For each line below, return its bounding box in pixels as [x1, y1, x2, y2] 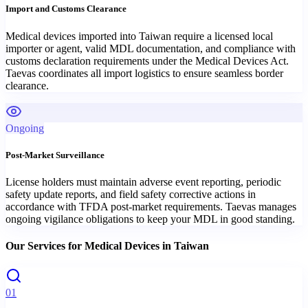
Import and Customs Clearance [5, 3, 126, 14]
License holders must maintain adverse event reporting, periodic [5, 175, 281, 188]
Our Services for [5, 240, 85, 252]
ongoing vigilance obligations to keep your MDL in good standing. [5, 212, 295, 225]
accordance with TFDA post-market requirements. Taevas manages [5, 200, 296, 212]
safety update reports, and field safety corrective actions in [5, 188, 256, 200]
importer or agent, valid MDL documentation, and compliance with [5, 42, 296, 54]
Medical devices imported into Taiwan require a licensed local [5, 30, 273, 42]
